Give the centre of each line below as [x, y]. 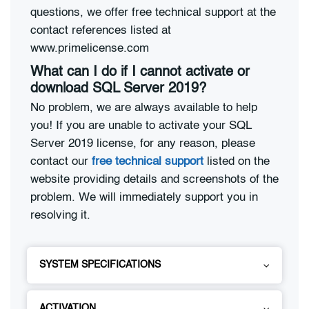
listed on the [237, 161]
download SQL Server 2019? [118, 89]
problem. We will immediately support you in [144, 197]
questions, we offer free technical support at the [153, 12]
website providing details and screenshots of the [154, 179]
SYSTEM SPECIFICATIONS [100, 265]
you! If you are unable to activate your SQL [141, 126]
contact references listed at [101, 30]
